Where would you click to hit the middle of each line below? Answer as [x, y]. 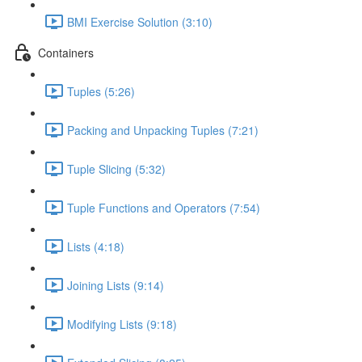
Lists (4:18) [96, 246]
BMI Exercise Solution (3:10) [140, 21]
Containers [66, 52]
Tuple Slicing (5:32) [116, 168]
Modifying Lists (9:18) [122, 324]
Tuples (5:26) [101, 91]
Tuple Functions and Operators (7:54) [164, 207]
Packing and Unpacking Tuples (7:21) [163, 130]
